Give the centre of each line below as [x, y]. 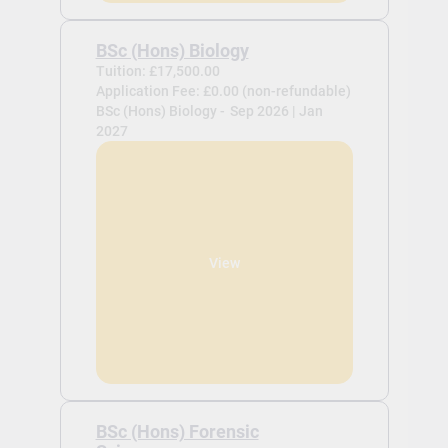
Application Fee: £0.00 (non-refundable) [223, 91]
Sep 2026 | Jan [276, 111]
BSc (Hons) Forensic [177, 432]
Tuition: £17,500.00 [157, 71]
